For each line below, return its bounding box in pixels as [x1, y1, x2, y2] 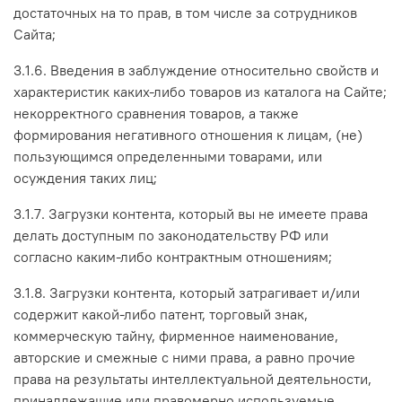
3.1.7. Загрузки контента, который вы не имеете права [13, 204, 368, 223]
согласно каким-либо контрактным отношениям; [13, 247, 332, 266]
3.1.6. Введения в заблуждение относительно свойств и [13, 60, 379, 79]
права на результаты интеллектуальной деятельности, [13, 369, 371, 388]
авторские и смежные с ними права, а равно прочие [13, 347, 355, 366]
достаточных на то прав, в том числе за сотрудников [13, 3, 357, 22]
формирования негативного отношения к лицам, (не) [13, 125, 363, 144]
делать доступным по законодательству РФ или [13, 225, 328, 244]
